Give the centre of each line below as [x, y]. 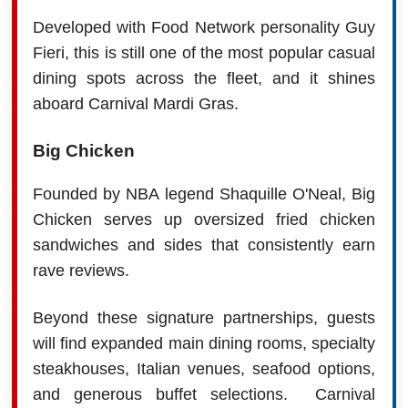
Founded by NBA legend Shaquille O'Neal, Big [204, 194]
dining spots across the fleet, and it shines [204, 78]
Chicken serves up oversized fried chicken [204, 219]
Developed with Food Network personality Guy [204, 27]
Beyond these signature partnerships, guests [204, 317]
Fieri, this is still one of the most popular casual [204, 52]
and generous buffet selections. [174, 394]
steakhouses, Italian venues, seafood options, [204, 368]
